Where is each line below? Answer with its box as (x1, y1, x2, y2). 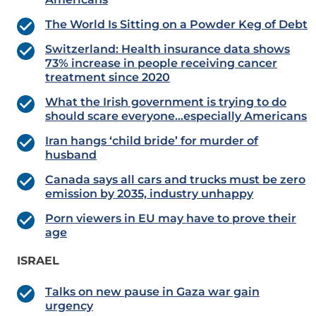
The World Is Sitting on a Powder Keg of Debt (45, 18, 308, 32)
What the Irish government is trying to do (45, 95, 286, 109)
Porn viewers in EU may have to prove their (45, 212, 296, 226)
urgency (45, 299, 93, 313)
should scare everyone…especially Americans (45, 109, 307, 123)
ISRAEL (17, 254, 59, 268)
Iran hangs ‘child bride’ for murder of (45, 134, 258, 148)
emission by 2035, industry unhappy (45, 187, 253, 201)
